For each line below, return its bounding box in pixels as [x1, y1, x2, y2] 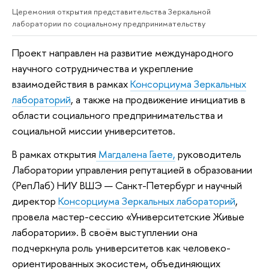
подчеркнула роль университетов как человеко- [12, 241, 231, 255]
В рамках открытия [12, 147, 96, 162]
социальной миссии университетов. [12, 123, 175, 138]
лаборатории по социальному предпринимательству [12, 17, 205, 29]
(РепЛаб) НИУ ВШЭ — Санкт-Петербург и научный [12, 178, 242, 193]
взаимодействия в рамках [12, 76, 130, 91]
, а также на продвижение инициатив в [71, 92, 246, 106]
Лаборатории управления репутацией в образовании [12, 163, 252, 177]
